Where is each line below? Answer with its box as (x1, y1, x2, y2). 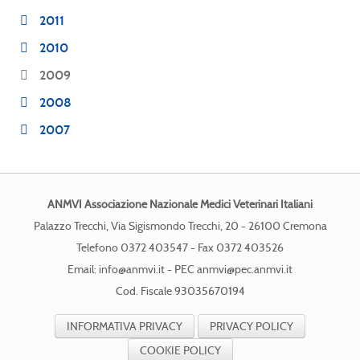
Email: (67, 262, 99, 276)
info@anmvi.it (99, 262, 165, 276)
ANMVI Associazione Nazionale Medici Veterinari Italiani (47, 197, 313, 211)
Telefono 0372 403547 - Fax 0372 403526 (76, 240, 284, 255)
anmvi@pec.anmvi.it (197, 262, 292, 276)
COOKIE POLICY (139, 342, 221, 358)
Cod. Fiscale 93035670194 (115, 284, 245, 298)
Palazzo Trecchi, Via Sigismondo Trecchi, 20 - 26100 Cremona (33, 219, 327, 233)
